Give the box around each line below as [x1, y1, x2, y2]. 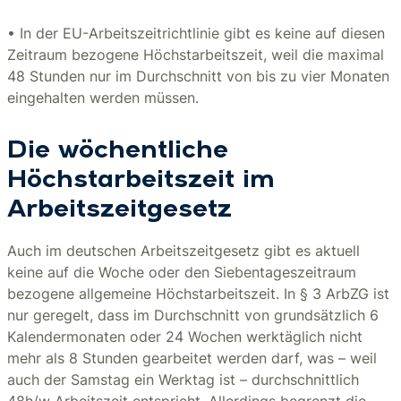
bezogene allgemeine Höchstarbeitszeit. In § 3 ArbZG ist [7, 285, 389, 303]
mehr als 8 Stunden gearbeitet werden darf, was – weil [7, 349, 377, 367]
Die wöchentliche [7, 139, 228, 164]
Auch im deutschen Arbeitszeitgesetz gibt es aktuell [7, 242, 360, 260]
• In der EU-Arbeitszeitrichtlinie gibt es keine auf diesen [7, 24, 385, 42]
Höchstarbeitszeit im [7, 168, 275, 193]
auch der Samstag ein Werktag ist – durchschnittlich [7, 371, 359, 388]
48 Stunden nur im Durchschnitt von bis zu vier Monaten [7, 67, 389, 85]
